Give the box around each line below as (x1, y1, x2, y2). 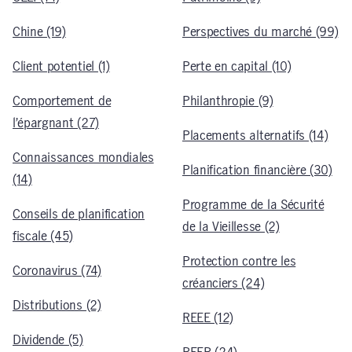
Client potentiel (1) (13, 60, 110, 73)
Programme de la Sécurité (182, 198, 324, 211)
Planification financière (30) (182, 163, 332, 177)
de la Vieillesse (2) (182, 220, 280, 233)
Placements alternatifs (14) (182, 129, 328, 142)
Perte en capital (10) (182, 60, 291, 73)
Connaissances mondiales (13, 151, 154, 164)
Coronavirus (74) (81, 264, 101, 277)
